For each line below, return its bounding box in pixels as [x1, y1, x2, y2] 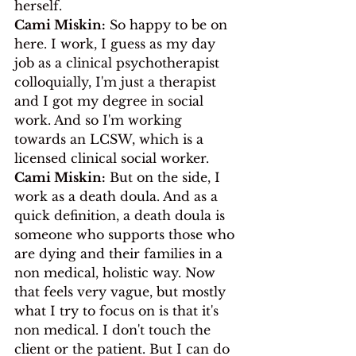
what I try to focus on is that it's [14, 302, 222, 319]
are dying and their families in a [14, 245, 226, 261]
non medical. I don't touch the [14, 321, 215, 338]
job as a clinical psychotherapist [14, 54, 223, 71]
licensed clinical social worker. [14, 149, 209, 166]
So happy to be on [106, 16, 231, 33]
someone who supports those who [14, 226, 238, 242]
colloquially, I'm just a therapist [14, 73, 220, 90]
